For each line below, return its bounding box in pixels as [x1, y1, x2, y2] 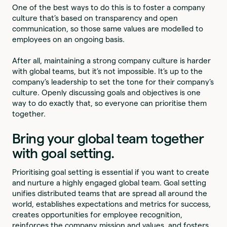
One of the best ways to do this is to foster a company [12, 3, 206, 12]
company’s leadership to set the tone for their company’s [12, 77, 214, 86]
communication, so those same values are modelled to [12, 24, 204, 33]
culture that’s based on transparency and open [12, 13, 178, 22]
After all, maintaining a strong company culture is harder [12, 56, 211, 65]
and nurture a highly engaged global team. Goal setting [12, 178, 207, 187]
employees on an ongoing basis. [12, 34, 125, 44]
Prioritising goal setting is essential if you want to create [12, 167, 210, 176]
